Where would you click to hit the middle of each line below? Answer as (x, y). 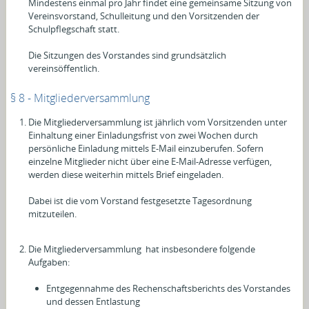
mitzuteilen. (53, 213)
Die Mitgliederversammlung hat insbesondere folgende (142, 249)
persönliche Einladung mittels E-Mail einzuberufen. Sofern (146, 148)
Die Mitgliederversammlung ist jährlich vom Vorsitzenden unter (158, 122)
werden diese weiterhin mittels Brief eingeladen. (126, 174)
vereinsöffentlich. (64, 68)
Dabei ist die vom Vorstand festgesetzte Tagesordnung (140, 200)
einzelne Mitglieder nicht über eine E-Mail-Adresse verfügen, (150, 161)
